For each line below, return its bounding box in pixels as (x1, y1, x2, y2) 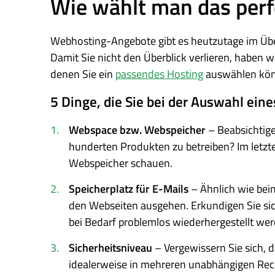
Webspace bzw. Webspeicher (69, 122, 206, 138)
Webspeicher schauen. (69, 155, 172, 171)
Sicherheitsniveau (69, 239, 155, 256)
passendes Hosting (115, 66, 203, 82)
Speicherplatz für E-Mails (69, 180, 188, 197)
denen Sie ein (50, 66, 115, 82)
